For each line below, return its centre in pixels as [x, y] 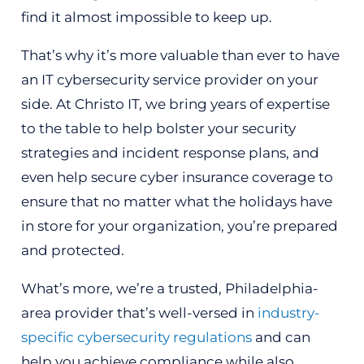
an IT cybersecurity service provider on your [169, 80]
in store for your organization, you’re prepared [179, 226]
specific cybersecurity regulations [136, 337]
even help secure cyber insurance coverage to [177, 177]
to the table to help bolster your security [158, 128]
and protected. [72, 250]
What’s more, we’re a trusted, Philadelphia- [169, 288]
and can [281, 337]
